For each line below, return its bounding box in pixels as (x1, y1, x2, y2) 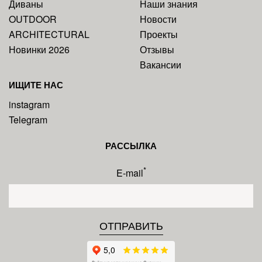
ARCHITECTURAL (9, 27, 89, 42)
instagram (9, 98, 50, 112)
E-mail (116, 166, 143, 180)
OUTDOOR (9, 12, 57, 26)
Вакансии (140, 58, 181, 72)
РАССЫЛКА (105, 139, 157, 153)
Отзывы (140, 43, 174, 57)
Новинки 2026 (9, 43, 70, 57)
